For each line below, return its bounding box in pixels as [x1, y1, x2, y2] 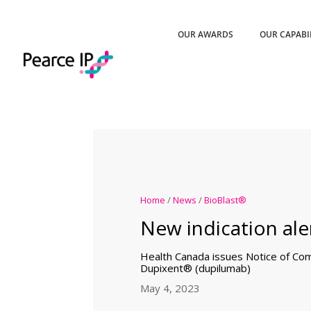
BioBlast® [203, 193, 246, 206]
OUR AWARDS [178, 28, 234, 40]
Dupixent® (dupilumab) [140, 260, 251, 275]
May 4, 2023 [140, 280, 200, 295]
